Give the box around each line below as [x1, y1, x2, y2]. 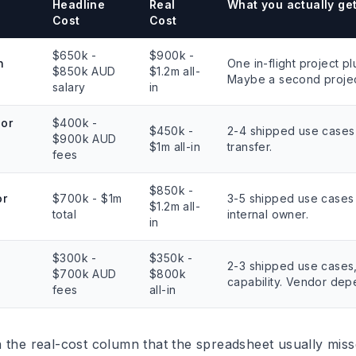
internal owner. [227, 207, 309, 221]
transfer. [227, 140, 273, 153]
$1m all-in [149, 140, 201, 153]
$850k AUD [52, 64, 116, 78]
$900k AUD [52, 132, 117, 145]
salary [52, 80, 86, 94]
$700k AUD [52, 267, 117, 281]
